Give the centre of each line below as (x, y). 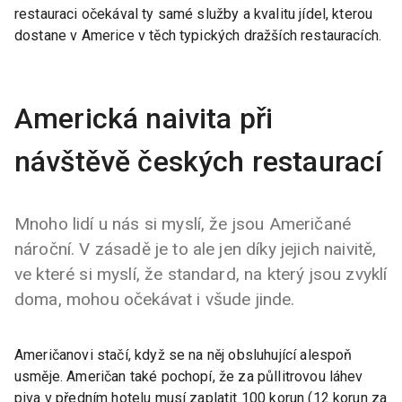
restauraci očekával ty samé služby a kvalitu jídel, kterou (194, 14)
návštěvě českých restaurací (199, 162)
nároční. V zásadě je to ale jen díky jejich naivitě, (196, 249)
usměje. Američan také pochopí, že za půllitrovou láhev (189, 377)
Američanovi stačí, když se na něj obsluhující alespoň (184, 355)
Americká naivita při (144, 119)
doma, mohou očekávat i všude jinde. (155, 300)
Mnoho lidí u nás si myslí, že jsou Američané (183, 224)
